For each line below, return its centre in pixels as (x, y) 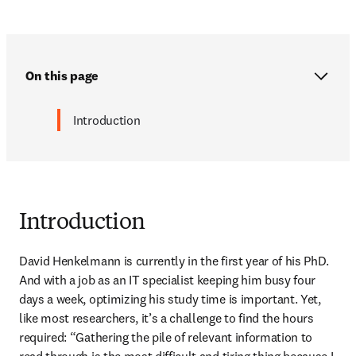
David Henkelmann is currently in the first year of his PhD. (174, 260)
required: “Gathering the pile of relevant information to (166, 337)
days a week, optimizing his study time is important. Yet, (170, 298)
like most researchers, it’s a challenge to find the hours (166, 317)
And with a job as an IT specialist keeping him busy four (168, 279)
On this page (62, 75)
